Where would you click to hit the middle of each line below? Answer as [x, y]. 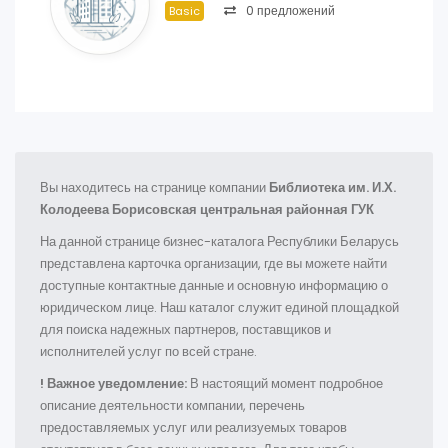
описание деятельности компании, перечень [172, 405]
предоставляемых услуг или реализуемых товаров [193, 427]
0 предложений [289, 10]
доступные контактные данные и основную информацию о [214, 285]
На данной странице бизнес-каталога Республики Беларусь [219, 241]
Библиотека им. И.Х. [332, 187]
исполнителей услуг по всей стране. [148, 351]
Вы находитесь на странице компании [154, 187]
